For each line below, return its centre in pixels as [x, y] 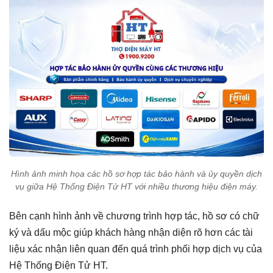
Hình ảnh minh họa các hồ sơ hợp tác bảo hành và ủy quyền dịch [136, 174]
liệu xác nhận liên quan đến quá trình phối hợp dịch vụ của [136, 249]
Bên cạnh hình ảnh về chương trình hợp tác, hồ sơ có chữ [134, 216]
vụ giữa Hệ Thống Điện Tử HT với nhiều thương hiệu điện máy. [136, 186]
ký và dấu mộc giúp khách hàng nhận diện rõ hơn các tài [131, 232]
